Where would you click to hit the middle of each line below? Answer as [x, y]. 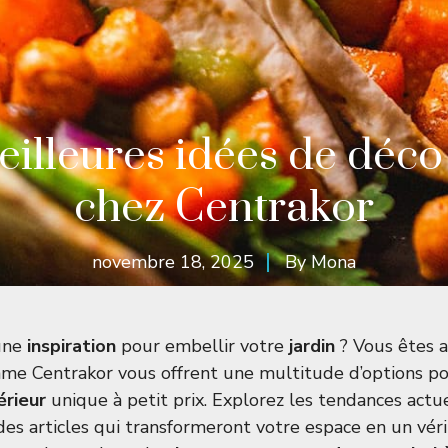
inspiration [71, 346]
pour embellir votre [202, 346]
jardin [312, 346]
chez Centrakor [224, 208]
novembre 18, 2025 [173, 262]
